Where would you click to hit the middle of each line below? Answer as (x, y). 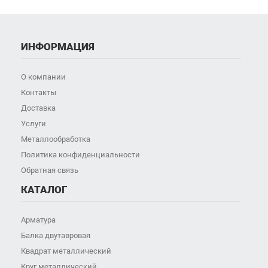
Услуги (33, 124)
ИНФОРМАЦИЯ (57, 47)
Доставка (38, 108)
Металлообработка (55, 139)
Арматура (38, 220)
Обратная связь (49, 170)
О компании (43, 77)
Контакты (38, 93)
